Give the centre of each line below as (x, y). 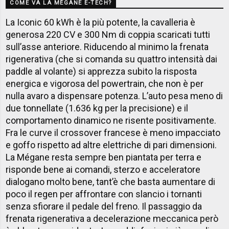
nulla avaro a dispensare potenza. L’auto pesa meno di (114, 96)
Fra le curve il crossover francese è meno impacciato (113, 133)
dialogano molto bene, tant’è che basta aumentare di (111, 182)
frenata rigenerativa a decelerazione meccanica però (112, 219)
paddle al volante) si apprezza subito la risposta (101, 72)
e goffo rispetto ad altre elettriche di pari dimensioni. (111, 145)
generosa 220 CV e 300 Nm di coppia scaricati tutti (108, 35)
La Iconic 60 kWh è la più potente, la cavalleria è (101, 22)
